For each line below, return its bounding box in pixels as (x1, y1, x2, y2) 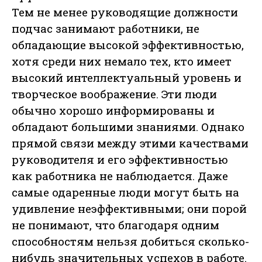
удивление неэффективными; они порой (12, 201, 247, 216)
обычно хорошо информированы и (12, 103, 215, 118)
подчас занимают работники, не (12, 21, 199, 36)
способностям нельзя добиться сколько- (12, 234, 249, 249)
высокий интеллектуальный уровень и (12, 70, 242, 85)
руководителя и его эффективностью (12, 152, 228, 167)
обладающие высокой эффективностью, (12, 37, 244, 53)
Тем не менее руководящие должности (12, 5, 238, 20)
